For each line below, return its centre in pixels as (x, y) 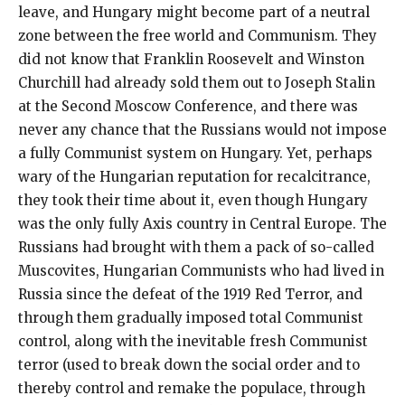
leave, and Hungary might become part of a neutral (194, 12)
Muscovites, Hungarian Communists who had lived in (201, 270)
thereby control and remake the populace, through (192, 388)
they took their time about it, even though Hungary (193, 200)
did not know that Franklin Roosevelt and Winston (191, 59)
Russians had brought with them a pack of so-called (196, 247)
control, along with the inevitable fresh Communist (193, 341)
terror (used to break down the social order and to (189, 364)
